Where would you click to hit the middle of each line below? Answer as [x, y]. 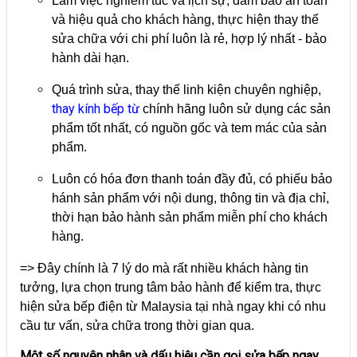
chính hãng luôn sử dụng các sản [235, 108]
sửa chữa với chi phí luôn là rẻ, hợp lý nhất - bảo [189, 38]
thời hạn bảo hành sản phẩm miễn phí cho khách [190, 217]
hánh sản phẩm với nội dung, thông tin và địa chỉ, [190, 198]
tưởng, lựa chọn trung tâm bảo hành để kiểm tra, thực [171, 287]
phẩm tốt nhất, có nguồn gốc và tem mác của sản [189, 127]
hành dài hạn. [90, 57]
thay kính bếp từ [96, 108]
